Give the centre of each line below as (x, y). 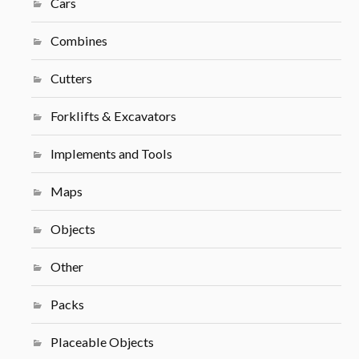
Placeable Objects (102, 341)
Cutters (71, 78)
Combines (79, 40)
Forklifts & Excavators (113, 115)
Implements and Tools (111, 153)
